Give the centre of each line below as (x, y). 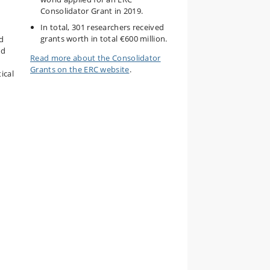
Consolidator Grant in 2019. (92, 11)
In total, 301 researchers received (102, 27)
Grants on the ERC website (80, 69)
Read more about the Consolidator (96, 58)
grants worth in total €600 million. (104, 38)
